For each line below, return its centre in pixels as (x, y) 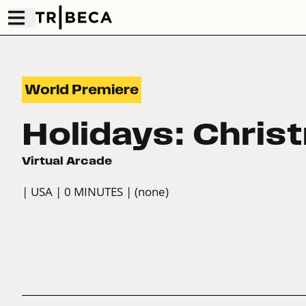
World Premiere (82, 90)
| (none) (147, 192)
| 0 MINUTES (89, 192)
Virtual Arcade (67, 161)
